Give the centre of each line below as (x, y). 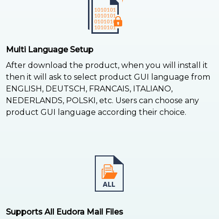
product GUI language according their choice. (96, 112)
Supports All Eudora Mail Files (65, 212)
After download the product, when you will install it (107, 65)
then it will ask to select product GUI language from (108, 77)
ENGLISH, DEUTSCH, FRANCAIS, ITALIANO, (89, 88)
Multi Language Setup (50, 49)
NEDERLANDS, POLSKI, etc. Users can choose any (102, 100)
